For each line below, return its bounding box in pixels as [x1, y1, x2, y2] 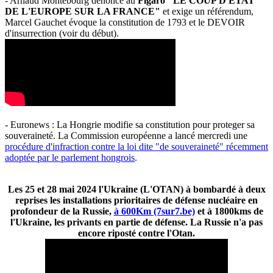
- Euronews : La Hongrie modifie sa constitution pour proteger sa [5, 119, 255, 130]
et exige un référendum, [163, 5, 253, 16]
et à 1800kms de [194, 205, 263, 216]
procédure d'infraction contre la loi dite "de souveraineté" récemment [5, 141, 268, 152]
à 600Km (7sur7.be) [113, 205, 195, 216]
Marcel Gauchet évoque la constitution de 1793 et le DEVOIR [5, 16, 245, 27]
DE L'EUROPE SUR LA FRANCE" [5, 5, 163, 16]
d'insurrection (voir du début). [5, 27, 119, 38]
